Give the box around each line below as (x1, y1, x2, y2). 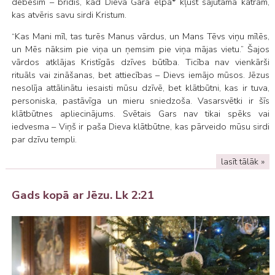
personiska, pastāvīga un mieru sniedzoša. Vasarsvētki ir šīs (11, 95, 269, 107)
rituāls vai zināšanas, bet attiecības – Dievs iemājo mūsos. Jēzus (11, 69, 269, 82)
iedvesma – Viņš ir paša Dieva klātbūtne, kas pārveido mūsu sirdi (11, 120, 269, 133)
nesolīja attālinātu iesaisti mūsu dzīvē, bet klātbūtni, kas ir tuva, (11, 82, 269, 95)
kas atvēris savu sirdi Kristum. (11, 9, 126, 21)
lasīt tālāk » (221, 155, 265, 168)
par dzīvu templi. (11, 133, 77, 146)
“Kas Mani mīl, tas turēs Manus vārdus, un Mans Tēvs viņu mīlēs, (11, 30, 269, 43)
